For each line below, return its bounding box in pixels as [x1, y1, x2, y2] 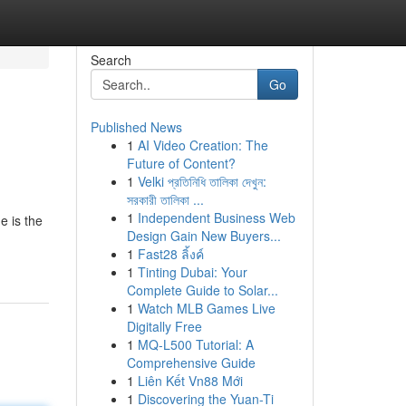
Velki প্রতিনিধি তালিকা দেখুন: [137, 172, 266, 190]
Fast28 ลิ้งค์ [137, 245, 204, 263]
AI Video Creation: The [137, 136, 268, 154]
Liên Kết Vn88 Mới [137, 372, 243, 390]
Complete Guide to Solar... [126, 281, 278, 299]
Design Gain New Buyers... [126, 227, 281, 245]
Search [90, 51, 131, 69]
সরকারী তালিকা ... [126, 190, 204, 208]
